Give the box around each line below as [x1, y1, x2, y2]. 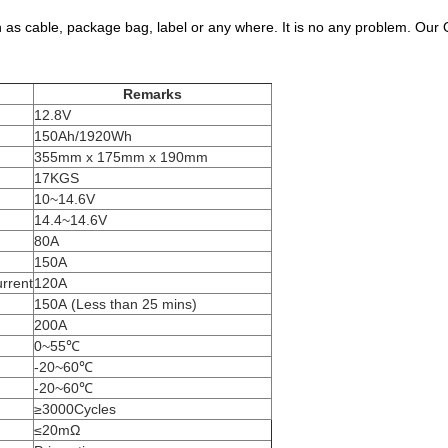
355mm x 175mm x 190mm [34, 148, 208, 165]
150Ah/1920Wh [34, 127, 132, 144]
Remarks [123, 85, 182, 102]
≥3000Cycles [34, 400, 116, 417]
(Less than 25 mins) [71, 295, 197, 312]
